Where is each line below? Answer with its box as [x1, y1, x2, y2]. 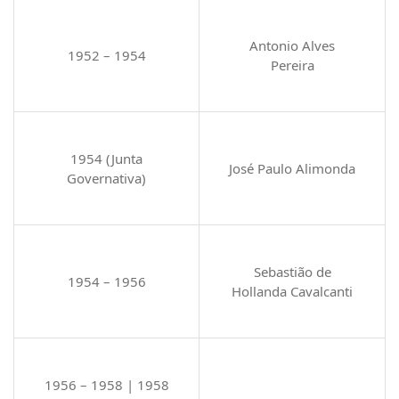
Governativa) [67, 169, 146, 188]
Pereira [270, 56, 314, 75]
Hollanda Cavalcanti [232, 282, 353, 301]
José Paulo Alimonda [229, 159, 355, 178]
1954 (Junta [70, 150, 142, 168]
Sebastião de [253, 263, 331, 281]
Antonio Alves [249, 37, 335, 55]
